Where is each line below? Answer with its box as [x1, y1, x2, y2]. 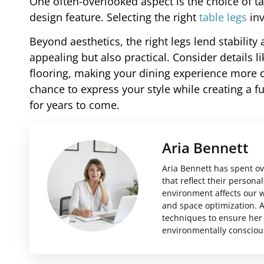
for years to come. [29, 98, 120, 113]
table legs [199, 10, 247, 25]
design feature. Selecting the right [29, 10, 199, 25]
